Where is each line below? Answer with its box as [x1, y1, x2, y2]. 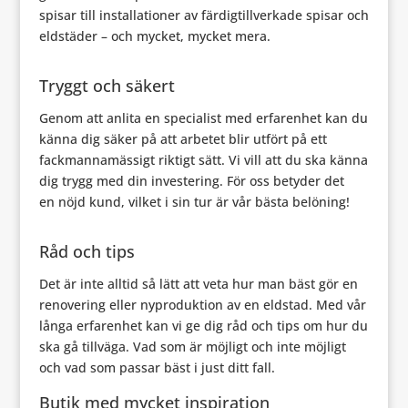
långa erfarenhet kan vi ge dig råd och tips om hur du [38, 317, 368, 334]
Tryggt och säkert [38, 75, 175, 97]
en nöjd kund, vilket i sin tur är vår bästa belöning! [38, 193, 350, 210]
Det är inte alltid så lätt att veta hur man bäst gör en [38, 275, 358, 292]
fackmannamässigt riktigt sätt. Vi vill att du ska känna [38, 151, 368, 168]
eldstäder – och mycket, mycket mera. [38, 27, 270, 45]
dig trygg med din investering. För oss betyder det [38, 172, 344, 189]
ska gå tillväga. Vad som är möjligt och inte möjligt [38, 338, 346, 355]
